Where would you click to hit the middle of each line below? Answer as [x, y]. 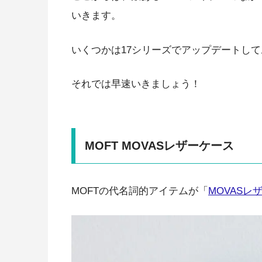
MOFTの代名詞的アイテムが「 [140, 191]
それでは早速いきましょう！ [136, 84]
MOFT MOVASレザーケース [159, 145]
